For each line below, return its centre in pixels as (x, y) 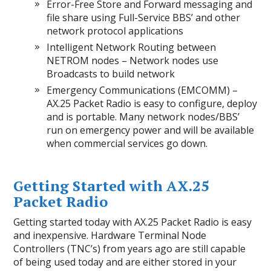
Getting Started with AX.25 (112, 186)
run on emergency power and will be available (151, 130)
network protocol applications (115, 31)
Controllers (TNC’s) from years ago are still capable (130, 249)
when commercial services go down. (127, 144)
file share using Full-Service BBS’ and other (144, 18)
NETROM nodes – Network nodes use (133, 61)
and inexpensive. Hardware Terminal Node (110, 236)
